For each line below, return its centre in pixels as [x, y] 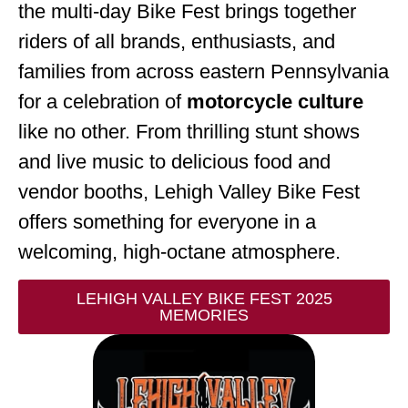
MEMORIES [204, 316]
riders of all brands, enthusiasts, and [177, 41]
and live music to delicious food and [174, 162]
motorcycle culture [275, 102]
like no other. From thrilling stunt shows [189, 132]
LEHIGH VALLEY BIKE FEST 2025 [204, 299]
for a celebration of [102, 102]
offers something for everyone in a [167, 222]
